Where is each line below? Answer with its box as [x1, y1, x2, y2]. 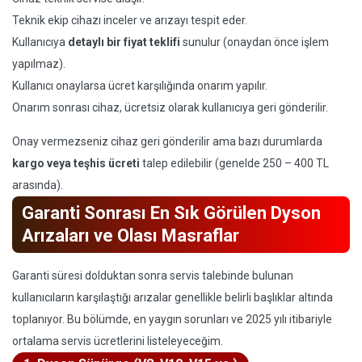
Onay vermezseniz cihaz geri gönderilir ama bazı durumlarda [12, 135, 322, 148]
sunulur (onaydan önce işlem [180, 36, 329, 48]
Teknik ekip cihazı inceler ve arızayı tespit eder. [12, 14, 247, 27]
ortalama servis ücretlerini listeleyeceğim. [12, 335, 223, 347]
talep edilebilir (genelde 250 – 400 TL [140, 157, 329, 170]
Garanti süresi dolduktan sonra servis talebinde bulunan [12, 269, 293, 282]
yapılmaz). [12, 57, 65, 70]
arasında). [12, 179, 63, 192]
